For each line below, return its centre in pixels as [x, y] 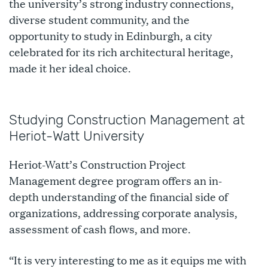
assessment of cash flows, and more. [101, 229]
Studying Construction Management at [127, 120]
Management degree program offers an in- [115, 180]
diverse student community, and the [99, 19]
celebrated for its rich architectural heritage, [121, 52]
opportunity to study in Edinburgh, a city [110, 36]
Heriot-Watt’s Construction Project [97, 164]
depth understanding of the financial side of [118, 197]
